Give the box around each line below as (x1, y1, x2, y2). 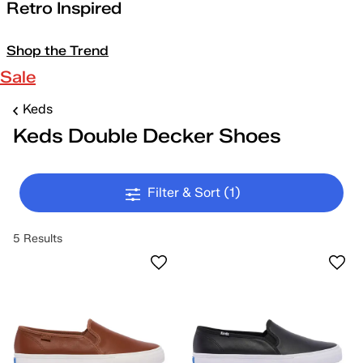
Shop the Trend (6, 43, 109, 58)
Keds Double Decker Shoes (13, 124, 281, 147)
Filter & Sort (147, 185, 224, 200)
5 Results (13, 232, 62, 246)
